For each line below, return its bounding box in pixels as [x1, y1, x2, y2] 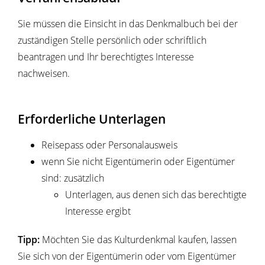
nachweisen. [18, 67, 70, 80]
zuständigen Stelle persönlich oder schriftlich [18, 34, 206, 47]
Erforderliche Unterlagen [18, 110, 166, 128]
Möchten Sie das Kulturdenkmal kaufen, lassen [40, 233, 237, 247]
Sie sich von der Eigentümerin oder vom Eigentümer [18, 250, 236, 263]
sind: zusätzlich [41, 172, 104, 185]
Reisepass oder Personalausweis [41, 138, 177, 152]
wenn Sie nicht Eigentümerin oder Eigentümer [41, 155, 235, 169]
